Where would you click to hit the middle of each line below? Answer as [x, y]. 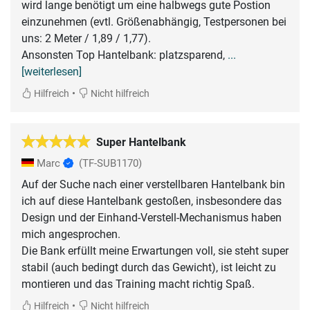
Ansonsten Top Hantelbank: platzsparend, [125, 55]
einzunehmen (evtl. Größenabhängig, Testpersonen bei [154, 22]
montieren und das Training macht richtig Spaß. [138, 284]
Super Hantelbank [141, 143]
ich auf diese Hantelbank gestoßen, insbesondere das [152, 201]
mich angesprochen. [71, 235]
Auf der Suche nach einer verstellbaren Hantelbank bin [153, 185]
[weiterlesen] [52, 72]
